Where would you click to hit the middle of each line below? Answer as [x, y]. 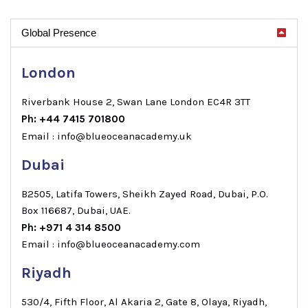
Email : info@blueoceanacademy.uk [107, 136]
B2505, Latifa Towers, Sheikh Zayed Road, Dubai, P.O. [145, 194]
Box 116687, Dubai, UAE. [76, 210]
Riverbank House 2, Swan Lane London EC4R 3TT [136, 102]
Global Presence [59, 33]
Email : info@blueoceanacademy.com [111, 244]
